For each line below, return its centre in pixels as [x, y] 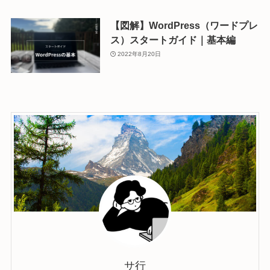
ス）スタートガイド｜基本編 [173, 39]
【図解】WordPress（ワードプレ [184, 25]
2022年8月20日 [140, 54]
